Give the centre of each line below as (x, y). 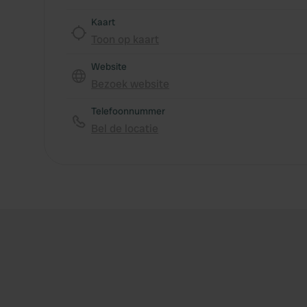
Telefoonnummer (128, 111)
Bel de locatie (125, 128)
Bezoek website (130, 84)
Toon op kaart (125, 39)
